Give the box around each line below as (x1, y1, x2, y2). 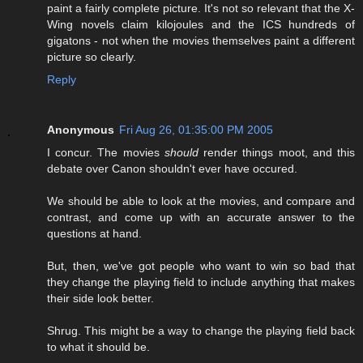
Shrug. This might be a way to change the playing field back (47, 324, 355, 338)
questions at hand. (47, 227, 142, 241)
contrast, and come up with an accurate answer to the (47, 211, 355, 224)
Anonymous (47, 123, 114, 137)
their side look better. (47, 292, 154, 305)
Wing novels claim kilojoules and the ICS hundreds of (47, 18, 355, 32)
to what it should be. (47, 340, 150, 354)
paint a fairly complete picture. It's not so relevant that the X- (47, 2, 355, 15)
